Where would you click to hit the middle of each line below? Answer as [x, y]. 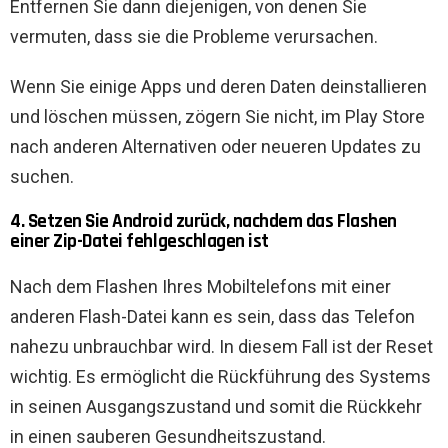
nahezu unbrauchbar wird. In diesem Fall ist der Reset [221, 347]
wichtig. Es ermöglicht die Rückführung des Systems [220, 377]
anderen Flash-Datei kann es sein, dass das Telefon [212, 317]
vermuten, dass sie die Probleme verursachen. [194, 37]
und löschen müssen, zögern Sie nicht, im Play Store [217, 117]
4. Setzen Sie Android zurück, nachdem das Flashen [203, 222]
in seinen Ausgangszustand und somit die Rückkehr [216, 407]
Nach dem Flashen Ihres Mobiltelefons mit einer [200, 287]
